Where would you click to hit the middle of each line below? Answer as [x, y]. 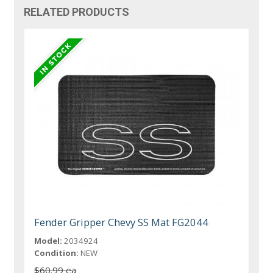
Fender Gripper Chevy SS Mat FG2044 [122, 222]
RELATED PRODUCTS [77, 12]
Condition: [57, 253]
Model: [48, 240]
